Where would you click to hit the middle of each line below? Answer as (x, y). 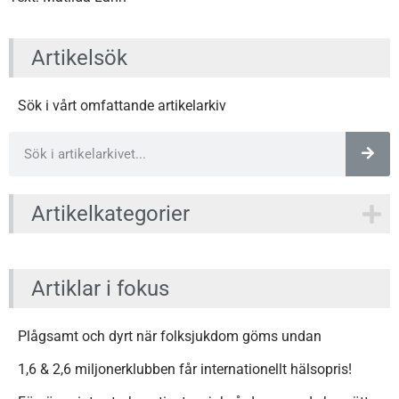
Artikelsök (79, 58)
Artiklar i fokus (100, 288)
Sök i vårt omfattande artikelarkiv (122, 106)
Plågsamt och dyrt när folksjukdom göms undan (170, 336)
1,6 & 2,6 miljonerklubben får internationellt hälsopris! (185, 369)
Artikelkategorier (110, 213)
